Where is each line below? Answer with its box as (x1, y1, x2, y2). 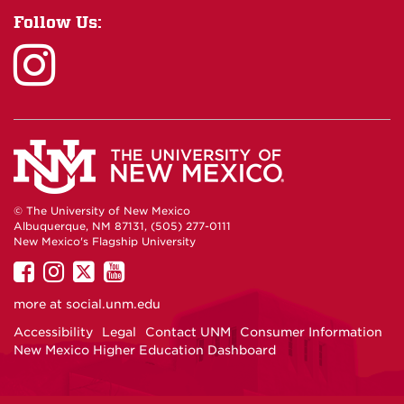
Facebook (33, 307, 130, 332)
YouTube (124, 307, 215, 332)
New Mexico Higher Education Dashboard (14, 342, 276, 357)
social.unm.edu (66, 296, 161, 311)
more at (14, 296, 66, 311)
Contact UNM (145, 324, 231, 339)
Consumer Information (240, 324, 382, 339)
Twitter (94, 307, 166, 332)
